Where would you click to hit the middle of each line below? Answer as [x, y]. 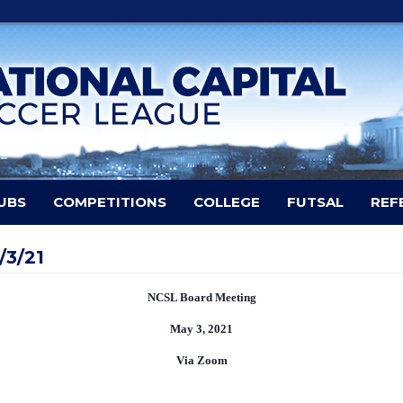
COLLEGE [227, 202]
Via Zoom [201, 360]
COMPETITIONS [110, 202]
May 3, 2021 [201, 329]
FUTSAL [315, 202]
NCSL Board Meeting [201, 298]
